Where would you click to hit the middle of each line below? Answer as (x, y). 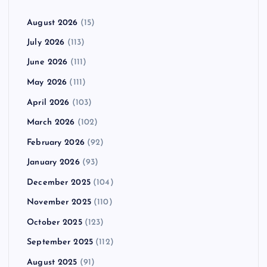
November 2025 (59, 203)
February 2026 (56, 142)
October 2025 (55, 222)
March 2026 (51, 123)
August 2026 (52, 23)
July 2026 (46, 43)
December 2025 (59, 182)
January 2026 (53, 163)
